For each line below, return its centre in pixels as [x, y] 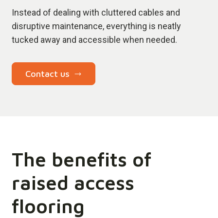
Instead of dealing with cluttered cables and [96, 13]
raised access [73, 182]
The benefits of [82, 159]
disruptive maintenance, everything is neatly [96, 26]
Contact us [47, 73]
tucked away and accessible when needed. [94, 40]
